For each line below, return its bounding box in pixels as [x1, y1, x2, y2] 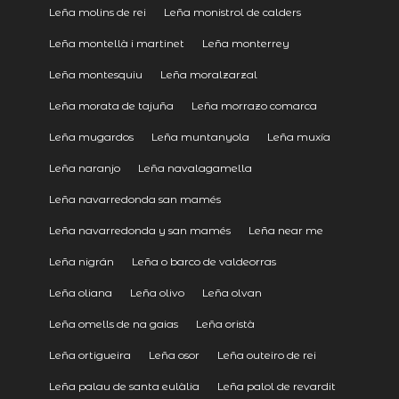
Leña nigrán [48, 254, 114, 268]
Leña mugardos [48, 129, 134, 143]
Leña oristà [195, 316, 255, 330]
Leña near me [248, 223, 323, 237]
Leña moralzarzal [159, 67, 257, 81]
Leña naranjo [48, 160, 120, 175]
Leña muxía [266, 129, 330, 143]
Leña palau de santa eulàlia [48, 379, 199, 393]
